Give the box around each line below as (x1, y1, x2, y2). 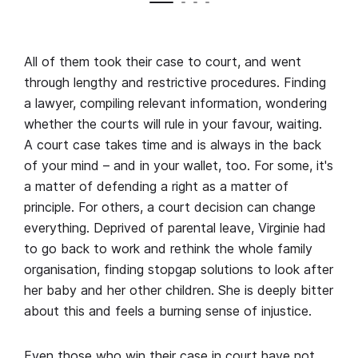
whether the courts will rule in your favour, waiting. (24, 115, 322, 132)
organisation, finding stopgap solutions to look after (24, 261, 333, 277)
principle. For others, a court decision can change (24, 198, 316, 215)
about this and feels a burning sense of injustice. (24, 302, 312, 319)
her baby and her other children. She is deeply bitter (24, 281, 333, 298)
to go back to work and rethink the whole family (24, 240, 312, 257)
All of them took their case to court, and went (24, 53, 301, 70)
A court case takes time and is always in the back (24, 136, 321, 153)
